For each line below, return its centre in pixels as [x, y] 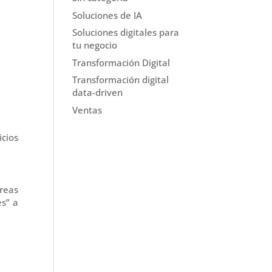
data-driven [98, 93]
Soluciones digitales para [126, 32]
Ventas [87, 110]
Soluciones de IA [107, 15]
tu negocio [95, 45]
